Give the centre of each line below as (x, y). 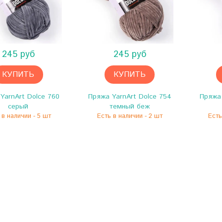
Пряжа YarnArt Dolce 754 (130, 97)
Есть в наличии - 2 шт (130, 116)
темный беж (130, 107)
